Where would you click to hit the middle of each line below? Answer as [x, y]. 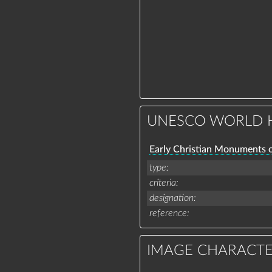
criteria [162, 182]
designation [171, 198]
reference [168, 213]
